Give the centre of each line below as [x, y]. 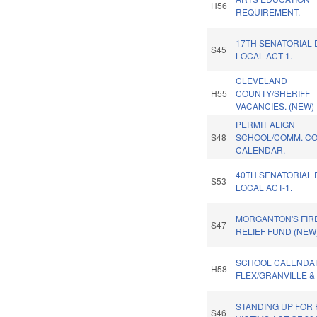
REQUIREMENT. [268, 12]
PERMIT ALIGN [266, 125]
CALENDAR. [261, 150]
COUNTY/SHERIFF [273, 93]
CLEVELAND [262, 81]
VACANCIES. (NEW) [275, 106]
